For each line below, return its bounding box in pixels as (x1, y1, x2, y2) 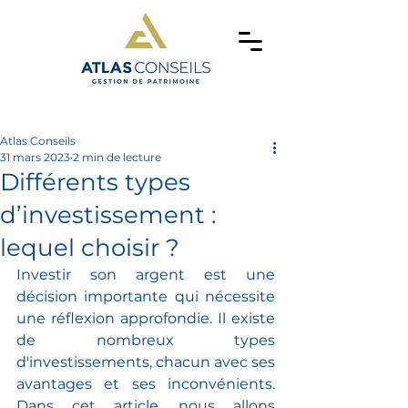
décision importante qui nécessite (16, 288, 275, 305)
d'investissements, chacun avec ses (16, 353, 275, 371)
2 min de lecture (73, 150, 161, 164)
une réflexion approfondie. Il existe (16, 310, 275, 327)
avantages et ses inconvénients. (16, 375, 275, 393)
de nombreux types (16, 331, 275, 349)
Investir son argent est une (16, 266, 275, 283)
